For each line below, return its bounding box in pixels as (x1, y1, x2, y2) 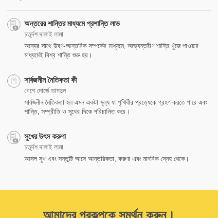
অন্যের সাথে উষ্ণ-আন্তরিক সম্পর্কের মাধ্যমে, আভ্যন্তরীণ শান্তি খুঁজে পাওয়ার (24, 41, 199, 50)
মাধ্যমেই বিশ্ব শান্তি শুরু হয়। (24, 51, 92, 59)
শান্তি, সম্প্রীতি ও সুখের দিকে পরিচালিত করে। (24, 107, 130, 115)
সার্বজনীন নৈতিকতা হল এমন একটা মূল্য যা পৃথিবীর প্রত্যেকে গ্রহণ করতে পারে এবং (24, 98, 207, 106)
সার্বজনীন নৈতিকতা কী (24, 75, 77, 84)
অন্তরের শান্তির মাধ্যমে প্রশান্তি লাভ (24, 19, 120, 28)
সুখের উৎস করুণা (24, 132, 66, 141)
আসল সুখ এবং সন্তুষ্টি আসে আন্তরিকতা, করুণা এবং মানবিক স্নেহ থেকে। (24, 154, 189, 163)
